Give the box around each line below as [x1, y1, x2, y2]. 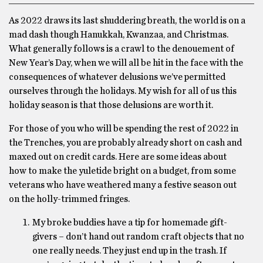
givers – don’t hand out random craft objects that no [32, 232, 244, 241]
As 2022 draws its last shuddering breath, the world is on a [9, 16, 245, 25]
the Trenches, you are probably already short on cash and [9, 138, 242, 147]
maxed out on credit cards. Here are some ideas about [9, 152, 227, 161]
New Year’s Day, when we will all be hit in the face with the [9, 58, 243, 68]
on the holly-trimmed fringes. [9, 194, 130, 204]
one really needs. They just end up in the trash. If [32, 246, 227, 255]
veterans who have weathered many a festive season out [9, 180, 237, 190]
